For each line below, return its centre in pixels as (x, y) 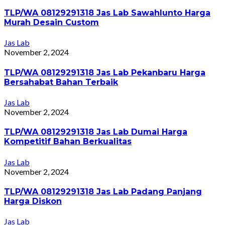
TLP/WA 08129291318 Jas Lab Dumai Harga (96, 132)
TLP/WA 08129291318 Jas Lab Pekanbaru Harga (105, 72)
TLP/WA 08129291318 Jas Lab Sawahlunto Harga (107, 13)
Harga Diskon (33, 201)
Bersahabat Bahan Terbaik (61, 82)
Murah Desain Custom (51, 23)
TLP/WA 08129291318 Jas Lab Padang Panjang (103, 191)
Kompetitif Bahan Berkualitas (68, 142)
